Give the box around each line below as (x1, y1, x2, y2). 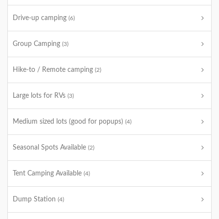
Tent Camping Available (13, 170, 84, 177)
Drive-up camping (13, 15, 68, 22)
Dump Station (13, 196, 58, 203)
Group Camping (13, 41, 62, 47)
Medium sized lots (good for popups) (13, 118, 125, 125)
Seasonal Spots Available (13, 144, 88, 151)
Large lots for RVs (13, 92, 67, 99)
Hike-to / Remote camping (13, 66, 95, 73)
